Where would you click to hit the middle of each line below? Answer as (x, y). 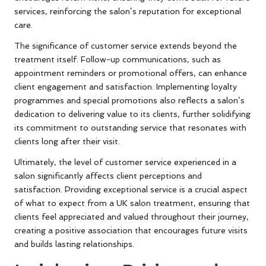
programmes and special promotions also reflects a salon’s (129, 101)
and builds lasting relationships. (74, 244)
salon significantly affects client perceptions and (108, 176)
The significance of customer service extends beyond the (126, 46)
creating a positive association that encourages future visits (131, 231)
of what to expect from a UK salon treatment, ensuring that (132, 203)
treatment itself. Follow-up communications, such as (118, 60)
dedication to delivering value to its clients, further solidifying (132, 114)
